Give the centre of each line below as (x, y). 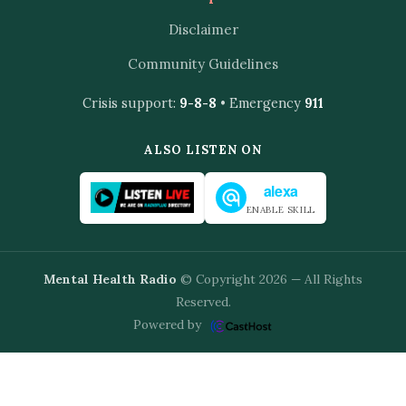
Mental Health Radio (110, 279)
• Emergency (261, 103)
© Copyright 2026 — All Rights (270, 279)
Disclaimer (203, 29)
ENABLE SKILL (280, 209)
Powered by (169, 324)
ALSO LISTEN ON (203, 150)
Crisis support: (131, 103)
